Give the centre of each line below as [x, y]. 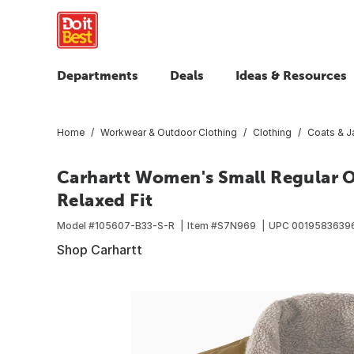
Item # [202, 225]
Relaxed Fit [105, 200]
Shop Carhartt [100, 249]
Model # [76, 225]
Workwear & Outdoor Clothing [169, 132]
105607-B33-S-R [135, 225]
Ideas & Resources [291, 75]
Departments [98, 75]
